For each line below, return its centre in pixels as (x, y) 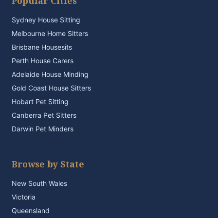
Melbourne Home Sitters (50, 33)
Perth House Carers (43, 61)
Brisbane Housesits (42, 47)
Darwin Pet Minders (43, 129)
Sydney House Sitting (46, 20)
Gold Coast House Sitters (51, 88)
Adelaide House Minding (50, 74)
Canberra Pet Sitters (44, 115)
